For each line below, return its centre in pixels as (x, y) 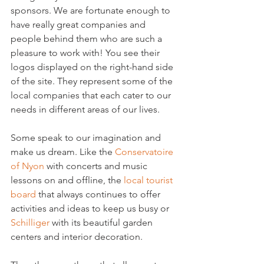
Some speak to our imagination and (87, 138)
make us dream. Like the (63, 152)
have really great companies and (79, 24)
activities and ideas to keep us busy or (91, 208)
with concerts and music (97, 166)
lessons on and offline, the (67, 180)
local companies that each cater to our (92, 95)
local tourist (149, 180)
